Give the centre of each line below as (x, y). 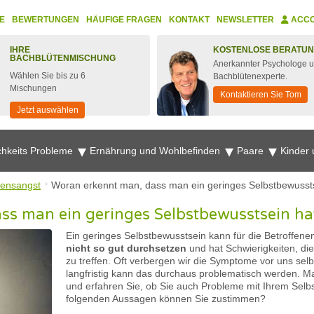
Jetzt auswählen (48, 110)
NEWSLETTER (245, 20)
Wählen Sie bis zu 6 (48, 76)
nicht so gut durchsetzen (126, 248)
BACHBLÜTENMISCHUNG (63, 58)
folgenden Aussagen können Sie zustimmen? (166, 299)
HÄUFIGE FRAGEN (124, 20)
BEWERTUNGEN (46, 20)
